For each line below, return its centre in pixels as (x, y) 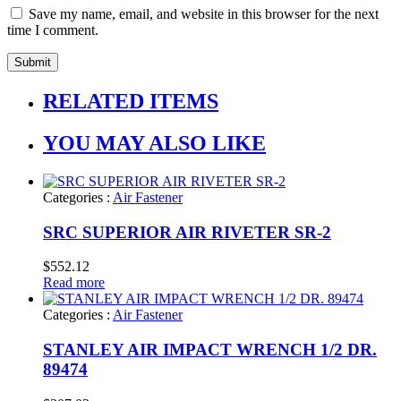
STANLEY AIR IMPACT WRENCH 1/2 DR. (210, 350)
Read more (74, 283)
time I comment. (53, 30)
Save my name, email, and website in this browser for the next (204, 14)
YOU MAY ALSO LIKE (154, 143)
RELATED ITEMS (131, 102)
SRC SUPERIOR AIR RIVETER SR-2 (187, 232)
